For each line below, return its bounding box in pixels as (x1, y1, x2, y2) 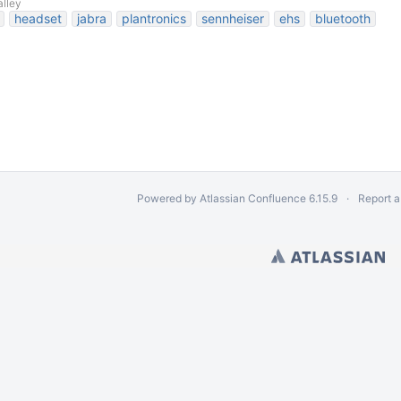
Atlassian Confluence (200, 192, 306, 205)
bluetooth (315, 11, 371, 26)
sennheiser (201, 11, 264, 26)
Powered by (137, 192, 200, 205)
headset (14, 11, 62, 26)
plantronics (122, 11, 186, 26)
